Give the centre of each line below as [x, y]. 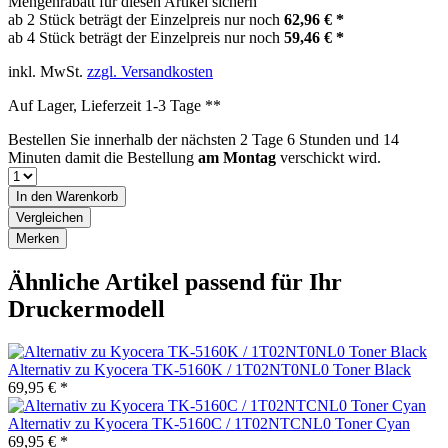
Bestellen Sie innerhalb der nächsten [124, 139]
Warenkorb [87, 196]
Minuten [36, 157]
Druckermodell [86, 308]
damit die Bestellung [131, 157]
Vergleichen [49, 217]
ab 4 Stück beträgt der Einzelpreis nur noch [146, 37]
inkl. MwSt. [47, 71]
